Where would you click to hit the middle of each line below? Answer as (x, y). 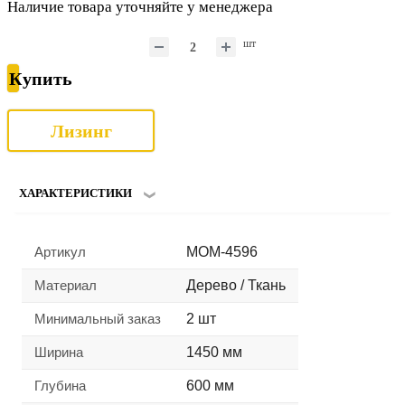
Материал (66, 286)
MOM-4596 (222, 252)
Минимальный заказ (98, 319)
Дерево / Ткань (236, 286)
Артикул (60, 252)
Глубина (60, 386)
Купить (41, 78)
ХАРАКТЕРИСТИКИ (75, 193)
